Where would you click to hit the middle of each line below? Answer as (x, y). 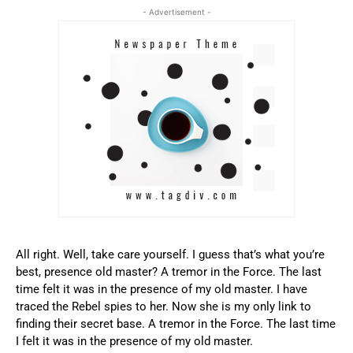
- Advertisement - (176, 11)
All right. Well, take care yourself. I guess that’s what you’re (170, 254)
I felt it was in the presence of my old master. (134, 341)
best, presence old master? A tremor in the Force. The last (169, 271)
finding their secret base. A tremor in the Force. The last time (176, 323)
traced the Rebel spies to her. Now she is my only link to (163, 306)
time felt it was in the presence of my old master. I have (162, 289)
